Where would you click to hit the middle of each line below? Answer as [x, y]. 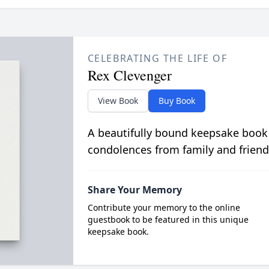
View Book [118, 101]
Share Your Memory [134, 190]
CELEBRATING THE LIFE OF [157, 58]
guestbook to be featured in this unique [168, 219]
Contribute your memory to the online [164, 207]
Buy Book [177, 101]
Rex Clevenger [129, 75]
